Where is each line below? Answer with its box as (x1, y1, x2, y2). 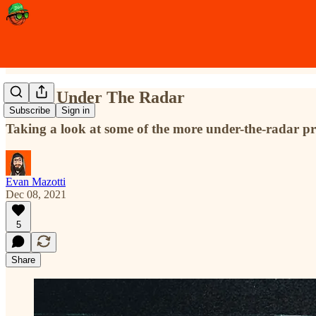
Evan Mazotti (6, 175, 66, 188)
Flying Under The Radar (6, 87, 185, 107)
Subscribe (9, 105, 50, 116)
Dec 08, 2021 (6, 188, 66, 200)
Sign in (61, 105, 90, 116)
